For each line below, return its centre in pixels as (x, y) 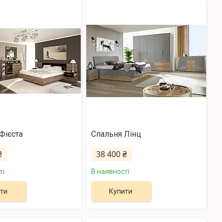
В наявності (110, 172)
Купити (121, 192)
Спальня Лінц (116, 134)
